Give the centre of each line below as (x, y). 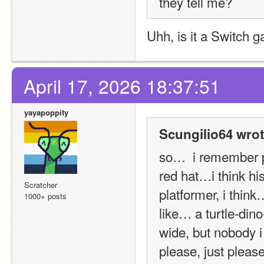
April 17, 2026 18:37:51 (122, 86)
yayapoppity (46, 112)
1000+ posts (45, 196)
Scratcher (41, 185)
